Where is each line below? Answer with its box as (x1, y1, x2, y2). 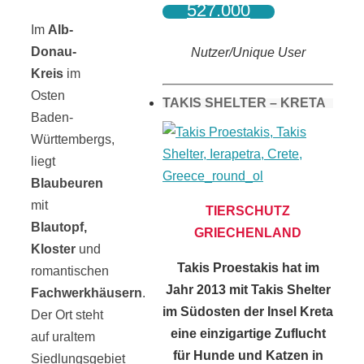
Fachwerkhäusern (31, 285, 142, 300)
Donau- (31, 44, 76, 58)
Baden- (31, 110, 73, 124)
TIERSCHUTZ (206, 203, 290, 218)
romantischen (31, 263, 109, 278)
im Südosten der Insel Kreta (162, 304, 333, 318)
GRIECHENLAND (194, 225, 301, 240)
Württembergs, (31, 132, 115, 146)
